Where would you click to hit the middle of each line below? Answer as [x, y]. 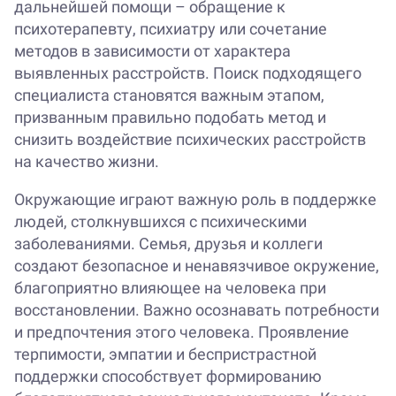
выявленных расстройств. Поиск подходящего [188, 73]
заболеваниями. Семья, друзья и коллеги [168, 244]
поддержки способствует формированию [168, 377]
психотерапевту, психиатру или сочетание [171, 29]
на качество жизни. [87, 162]
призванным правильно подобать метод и [170, 118]
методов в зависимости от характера [152, 51]
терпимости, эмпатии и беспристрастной [165, 354]
